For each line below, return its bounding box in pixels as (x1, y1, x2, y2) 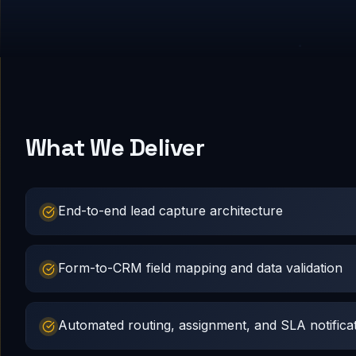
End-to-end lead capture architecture (58, 203, 283, 219)
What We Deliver (25, 132, 204, 163)
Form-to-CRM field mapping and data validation (58, 260, 342, 276)
